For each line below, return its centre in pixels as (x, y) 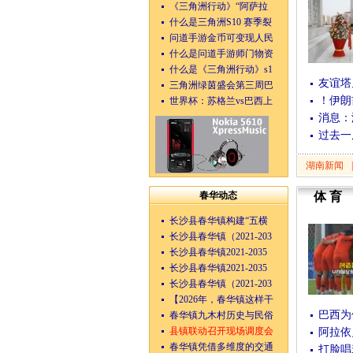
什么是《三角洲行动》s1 (221, 69)
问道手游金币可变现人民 (221, 38)
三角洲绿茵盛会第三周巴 (221, 85)
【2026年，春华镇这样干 (221, 299)
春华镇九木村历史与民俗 (221, 315)
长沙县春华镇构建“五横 (218, 221)
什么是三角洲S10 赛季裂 (220, 22)
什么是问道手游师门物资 (221, 54)
